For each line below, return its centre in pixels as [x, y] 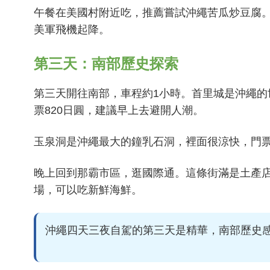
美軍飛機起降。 [72, 30]
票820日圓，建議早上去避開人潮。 [119, 110]
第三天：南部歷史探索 [106, 64]
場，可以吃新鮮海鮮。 [88, 190]
